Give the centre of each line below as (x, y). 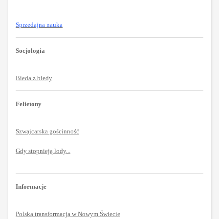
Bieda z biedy (34, 78)
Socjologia (30, 50)
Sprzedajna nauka (39, 24)
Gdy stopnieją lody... (43, 151)
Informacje (31, 186)
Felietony (29, 104)
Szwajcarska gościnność (47, 131)
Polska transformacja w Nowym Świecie (68, 214)
